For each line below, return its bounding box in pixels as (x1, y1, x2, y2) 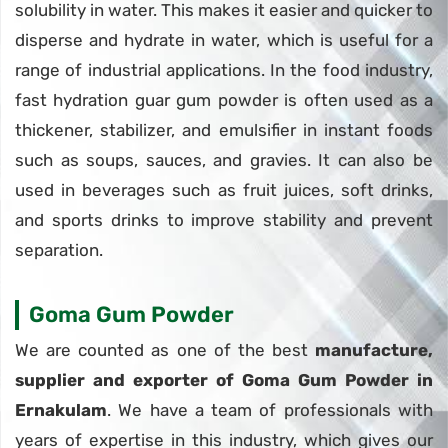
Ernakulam (15, 400, 107, 421)
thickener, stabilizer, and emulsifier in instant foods (15, 120, 433, 141)
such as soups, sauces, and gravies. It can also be (15, 150, 433, 171)
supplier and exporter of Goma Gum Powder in (15, 370, 433, 391)
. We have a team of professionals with (107, 400, 433, 421)
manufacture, (315, 340, 433, 361)
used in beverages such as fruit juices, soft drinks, (15, 180, 433, 201)
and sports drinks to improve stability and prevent (15, 210, 433, 231)
